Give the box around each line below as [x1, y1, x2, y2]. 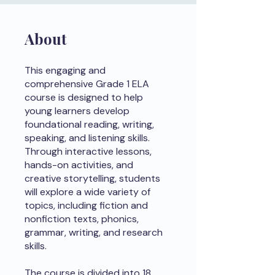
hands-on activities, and [25, 158, 133, 172]
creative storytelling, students [25, 172, 160, 185]
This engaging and [25, 64, 106, 77]
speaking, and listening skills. [25, 131, 150, 145]
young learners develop [25, 104, 130, 118]
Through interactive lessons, [25, 145, 152, 158]
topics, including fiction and [25, 199, 148, 212]
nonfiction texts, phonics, [25, 212, 139, 226]
